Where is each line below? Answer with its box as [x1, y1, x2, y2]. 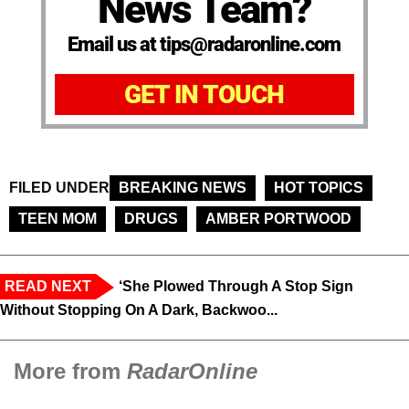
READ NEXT [5, 278, 91, 295]
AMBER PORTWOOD [205, 211, 351, 227]
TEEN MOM [18, 211, 97, 227]
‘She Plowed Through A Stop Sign [119, 278, 353, 295]
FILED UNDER [9, 180, 110, 196]
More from [14, 359, 127, 384]
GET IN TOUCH [124, 79, 285, 110]
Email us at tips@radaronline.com [68, 33, 341, 57]
